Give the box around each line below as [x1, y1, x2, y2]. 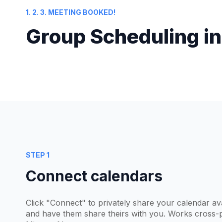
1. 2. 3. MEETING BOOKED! [26, 7, 115, 16]
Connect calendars [26, 166, 163, 185]
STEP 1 [26, 150, 50, 159]
